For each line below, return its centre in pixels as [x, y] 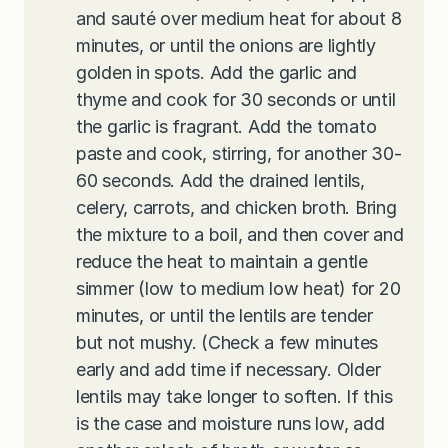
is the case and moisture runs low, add [230, 424]
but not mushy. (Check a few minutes [227, 343]
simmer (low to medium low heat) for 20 [238, 289]
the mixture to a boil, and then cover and [240, 235]
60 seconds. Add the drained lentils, [220, 181]
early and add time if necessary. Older [228, 370]
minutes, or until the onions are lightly [226, 46]
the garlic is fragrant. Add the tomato [226, 127]
